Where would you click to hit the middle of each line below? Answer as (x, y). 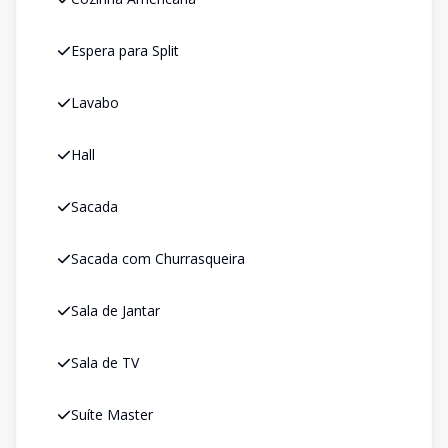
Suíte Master (112, 414)
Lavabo (95, 102)
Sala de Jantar (115, 310)
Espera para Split (125, 50)
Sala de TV (105, 362)
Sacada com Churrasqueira (158, 258)
